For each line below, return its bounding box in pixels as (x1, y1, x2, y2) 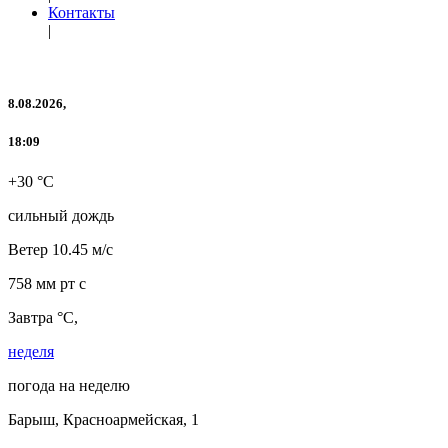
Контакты (48, 4, 115, 21)
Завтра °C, (8, 308, 78, 326)
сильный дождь (8, 206, 114, 224)
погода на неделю (8, 376, 130, 394)
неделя (8, 342, 54, 360)
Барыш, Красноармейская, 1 (8, 410, 199, 428)
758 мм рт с (8, 274, 86, 292)
